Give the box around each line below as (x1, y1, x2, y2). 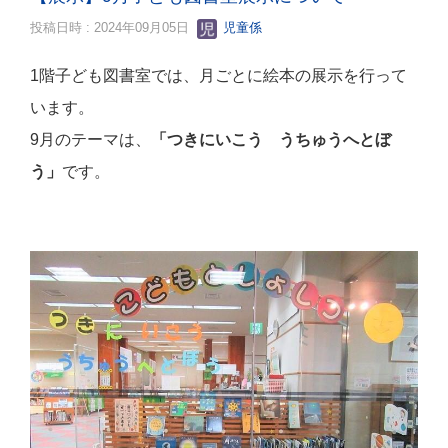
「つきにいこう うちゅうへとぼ (151, 131, 391, 148)
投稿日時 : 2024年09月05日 (30, 20, 197, 35)
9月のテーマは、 (30, 131, 151, 148)
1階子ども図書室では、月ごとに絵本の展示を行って (30, 67, 407, 84)
